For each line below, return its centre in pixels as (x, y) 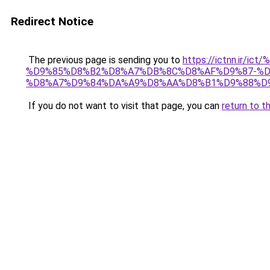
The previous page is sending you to (104, 60)
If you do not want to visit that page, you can (124, 106)
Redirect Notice (52, 21)
